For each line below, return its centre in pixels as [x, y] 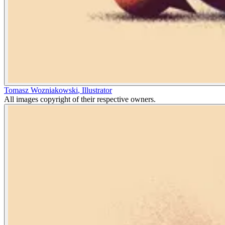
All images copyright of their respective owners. [80, 99]
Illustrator [97, 90]
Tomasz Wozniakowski [41, 90]
